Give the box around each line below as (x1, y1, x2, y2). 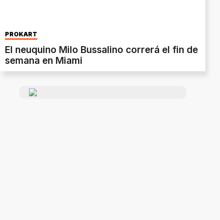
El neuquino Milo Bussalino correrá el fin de (5, 44, 198, 55)
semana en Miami (5, 55, 82, 66)
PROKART (5, 30, 37, 38)
